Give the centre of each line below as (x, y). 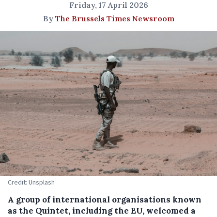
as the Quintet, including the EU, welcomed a (102, 210)
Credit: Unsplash (31, 182)
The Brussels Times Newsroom (115, 18)
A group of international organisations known (105, 199)
